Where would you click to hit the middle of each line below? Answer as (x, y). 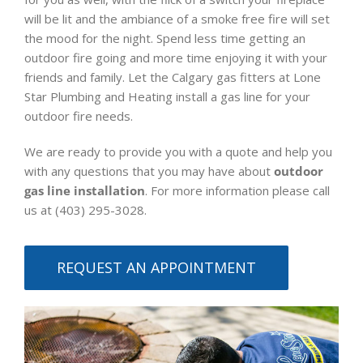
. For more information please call (237, 191)
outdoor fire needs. (79, 116)
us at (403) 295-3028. (85, 210)
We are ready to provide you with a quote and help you (178, 152)
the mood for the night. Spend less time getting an (165, 38)
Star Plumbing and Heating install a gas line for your (167, 97)
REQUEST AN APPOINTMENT (156, 268)
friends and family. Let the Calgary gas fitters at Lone (173, 77)
